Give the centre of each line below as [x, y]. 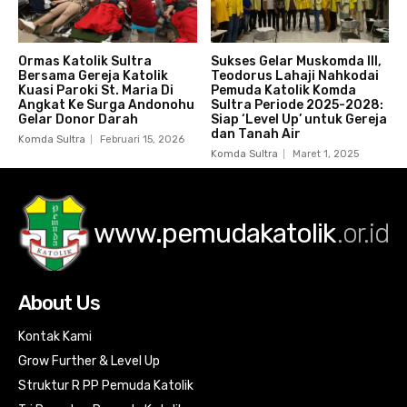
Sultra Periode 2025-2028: [297, 105]
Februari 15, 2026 [142, 140]
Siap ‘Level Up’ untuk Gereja [298, 120]
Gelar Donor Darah [78, 120]
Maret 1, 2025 [325, 154]
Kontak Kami [55, 337]
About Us [59, 303]
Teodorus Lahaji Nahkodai [294, 76]
